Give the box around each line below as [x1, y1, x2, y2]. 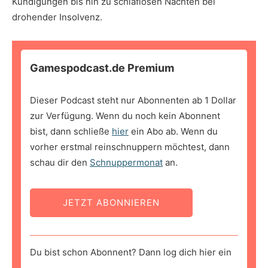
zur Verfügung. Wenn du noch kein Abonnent [30, 110, 220, 122]
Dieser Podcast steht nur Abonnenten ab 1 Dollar [30, 95, 236, 106]
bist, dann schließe [30, 126, 112, 138]
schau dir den [30, 157, 90, 169]
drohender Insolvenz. [12, 11, 102, 23]
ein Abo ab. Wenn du [129, 126, 218, 138]
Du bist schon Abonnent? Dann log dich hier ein [30, 246, 232, 258]
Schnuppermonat [90, 157, 163, 169]
